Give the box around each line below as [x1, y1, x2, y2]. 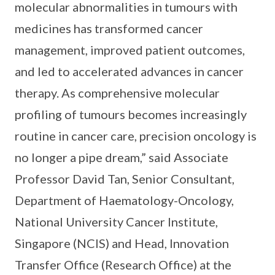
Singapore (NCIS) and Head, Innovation [15, 236, 229, 251]
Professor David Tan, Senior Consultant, [15, 171, 234, 187]
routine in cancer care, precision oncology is [15, 128, 257, 144]
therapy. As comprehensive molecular [15, 85, 220, 101]
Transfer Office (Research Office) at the [15, 257, 231, 273]
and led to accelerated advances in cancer [15, 64, 244, 79]
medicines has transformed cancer [15, 21, 203, 36]
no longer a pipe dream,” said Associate [15, 150, 228, 165]
